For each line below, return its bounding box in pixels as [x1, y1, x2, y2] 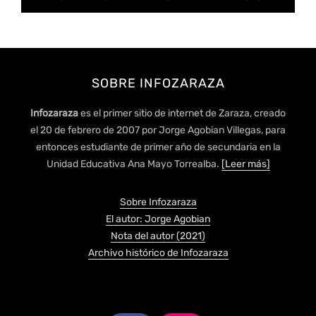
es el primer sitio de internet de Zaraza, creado [80, 107, 286, 119]
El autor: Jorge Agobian [106, 212, 210, 225]
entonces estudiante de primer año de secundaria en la [35, 140, 281, 153]
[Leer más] [221, 157, 270, 170]
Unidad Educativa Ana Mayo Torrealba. [46, 157, 221, 170]
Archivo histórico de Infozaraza [87, 246, 229, 259]
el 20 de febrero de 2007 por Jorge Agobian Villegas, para [30, 123, 286, 136]
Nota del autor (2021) [111, 229, 205, 242]
